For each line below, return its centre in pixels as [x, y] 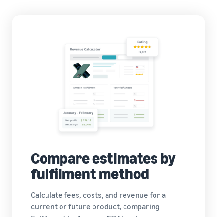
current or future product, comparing [95, 207]
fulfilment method [90, 174]
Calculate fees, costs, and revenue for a [98, 195]
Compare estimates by [103, 158]
